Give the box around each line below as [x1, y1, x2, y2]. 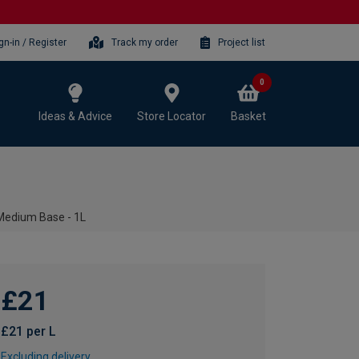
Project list [218, 36, 265, 48]
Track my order [111, 36, 179, 48]
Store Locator [137, 109, 206, 123]
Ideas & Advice [38, 109, 112, 123]
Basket [231, 109, 266, 123]
